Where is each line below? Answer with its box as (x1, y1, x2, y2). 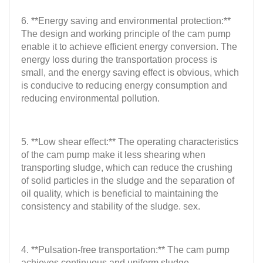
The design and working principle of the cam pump (21, 28, 231, 39)
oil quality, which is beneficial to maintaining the (21, 188, 218, 198)
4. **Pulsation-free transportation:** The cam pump (21, 244, 230, 255)
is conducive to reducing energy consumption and (21, 80, 227, 90)
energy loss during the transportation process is (21, 54, 217, 65)
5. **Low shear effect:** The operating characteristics (21, 136, 238, 147)
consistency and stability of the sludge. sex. (21, 201, 200, 211)
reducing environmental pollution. (21, 93, 160, 103)
